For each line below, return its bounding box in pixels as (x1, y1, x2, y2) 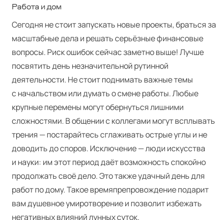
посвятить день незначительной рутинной (12, 60, 168, 71)
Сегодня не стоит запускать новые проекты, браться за (12, 19, 216, 30)
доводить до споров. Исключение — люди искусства (12, 143, 205, 154)
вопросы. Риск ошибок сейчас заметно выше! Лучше (12, 47, 204, 57)
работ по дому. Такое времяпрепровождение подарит (12, 184, 209, 195)
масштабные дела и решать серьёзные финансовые (12, 33, 203, 44)
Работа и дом (12, 3, 61, 11)
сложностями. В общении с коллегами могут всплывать (12, 115, 215, 126)
